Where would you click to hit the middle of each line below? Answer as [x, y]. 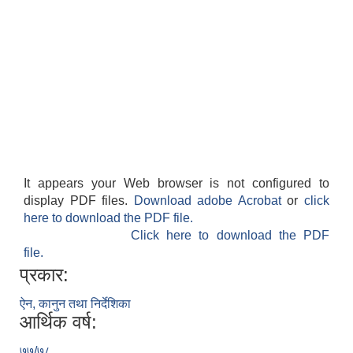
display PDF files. [79, 201]
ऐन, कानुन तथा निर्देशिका [75, 304]
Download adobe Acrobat [210, 201]
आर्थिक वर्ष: [58, 322]
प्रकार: [44, 275]
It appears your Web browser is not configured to [176, 184]
